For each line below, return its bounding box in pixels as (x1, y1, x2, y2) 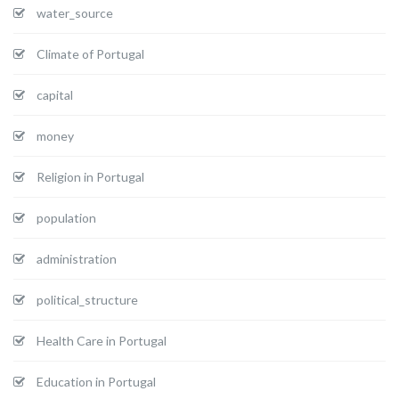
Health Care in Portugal (37, 332, 167, 348)
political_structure (37, 291, 138, 307)
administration (37, 250, 117, 266)
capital (37, 86, 73, 102)
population (37, 209, 96, 225)
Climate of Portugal (37, 45, 144, 61)
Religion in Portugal (37, 168, 144, 184)
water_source (37, 4, 113, 20)
